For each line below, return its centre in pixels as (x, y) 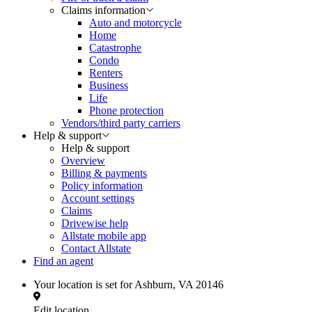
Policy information (102, 186)
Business (109, 85)
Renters (106, 73)
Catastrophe (115, 48)
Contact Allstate (96, 248)
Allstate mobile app (104, 236)
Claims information (103, 10)
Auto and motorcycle (135, 23)
